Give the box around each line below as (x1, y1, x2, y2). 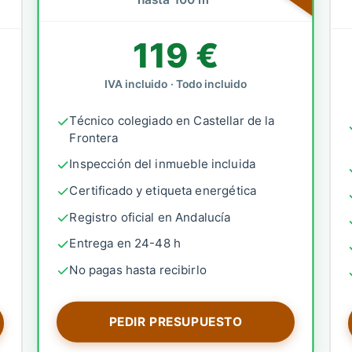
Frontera (69, 130, 119, 145)
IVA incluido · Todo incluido (104, 78, 247, 91)
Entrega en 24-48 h (69, 236, 181, 251)
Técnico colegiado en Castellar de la (69, 114, 275, 129)
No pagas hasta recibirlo (69, 262, 207, 278)
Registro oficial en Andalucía (69, 210, 231, 225)
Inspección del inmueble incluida (69, 157, 256, 172)
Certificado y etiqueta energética (69, 183, 257, 199)
